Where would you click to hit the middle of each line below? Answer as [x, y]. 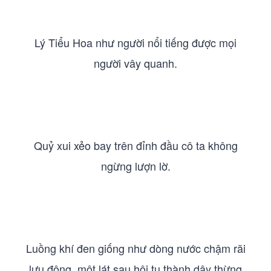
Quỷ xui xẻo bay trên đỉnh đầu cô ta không [135, 145]
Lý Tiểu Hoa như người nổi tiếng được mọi [135, 42]
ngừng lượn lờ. [135, 166]
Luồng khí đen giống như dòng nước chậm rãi [135, 248]
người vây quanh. [135, 63]
